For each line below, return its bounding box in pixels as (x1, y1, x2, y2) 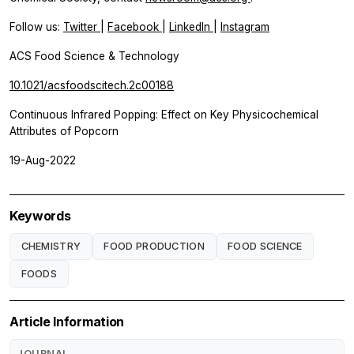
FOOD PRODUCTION (104, 239, 205, 252)
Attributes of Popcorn (9, 124, 119, 137)
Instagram (220, 20, 269, 33)
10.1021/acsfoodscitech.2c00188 (9, 78, 174, 92)
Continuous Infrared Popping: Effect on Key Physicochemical (9, 107, 318, 121)
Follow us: (9, 20, 63, 33)
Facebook (107, 20, 162, 33)
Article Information (9, 314, 124, 330)
